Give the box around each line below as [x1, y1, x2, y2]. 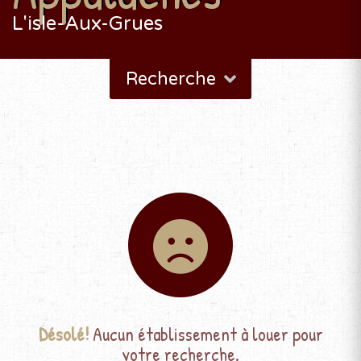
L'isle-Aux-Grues [12, 12, 163, 35]
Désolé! [38, 322, 89, 346]
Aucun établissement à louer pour [88, 322, 323, 346]
